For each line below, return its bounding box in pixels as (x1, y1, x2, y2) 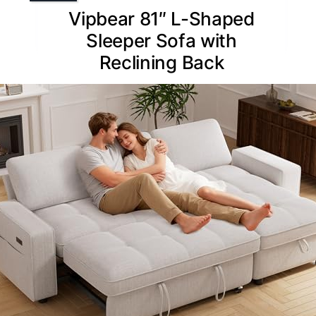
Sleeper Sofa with (86, 30, 237, 52)
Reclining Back (99, 51, 224, 74)
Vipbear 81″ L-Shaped (68, 8, 255, 30)
